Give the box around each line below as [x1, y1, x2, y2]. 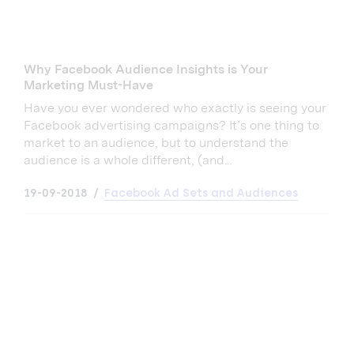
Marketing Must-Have [24, 77, 153, 93]
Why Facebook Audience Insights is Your [24, 62, 268, 77]
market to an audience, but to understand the [24, 135, 288, 151]
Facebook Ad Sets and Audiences [104, 186, 298, 201]
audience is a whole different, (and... [24, 153, 232, 168]
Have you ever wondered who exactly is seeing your [24, 100, 326, 116]
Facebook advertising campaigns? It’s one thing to [24, 118, 319, 134]
